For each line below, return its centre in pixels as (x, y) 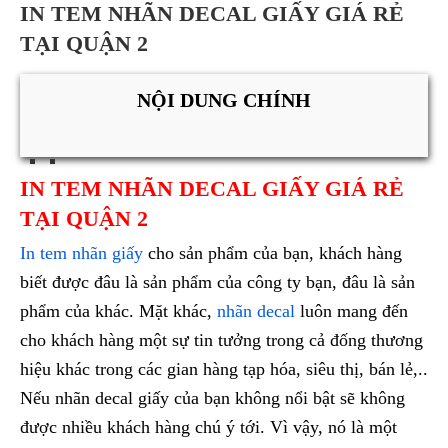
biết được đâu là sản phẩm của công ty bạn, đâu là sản (217, 282)
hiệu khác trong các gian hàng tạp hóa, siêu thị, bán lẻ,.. (224, 369)
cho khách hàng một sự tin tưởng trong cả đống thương (221, 340)
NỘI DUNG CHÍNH (224, 100)
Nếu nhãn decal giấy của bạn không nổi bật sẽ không (212, 398)
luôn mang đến (351, 311)
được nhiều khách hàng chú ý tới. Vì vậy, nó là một (208, 427)
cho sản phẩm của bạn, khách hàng (272, 253)
